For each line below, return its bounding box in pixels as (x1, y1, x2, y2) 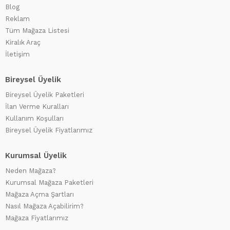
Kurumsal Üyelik (5, 151, 67, 161)
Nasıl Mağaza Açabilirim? (5, 202, 84, 210)
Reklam (5, 15, 30, 23)
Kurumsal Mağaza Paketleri (5, 179, 93, 187)
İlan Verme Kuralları (5, 103, 69, 111)
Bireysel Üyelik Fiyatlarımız (5, 126, 92, 135)
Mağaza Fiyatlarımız (5, 214, 68, 222)
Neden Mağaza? (5, 167, 56, 175)
